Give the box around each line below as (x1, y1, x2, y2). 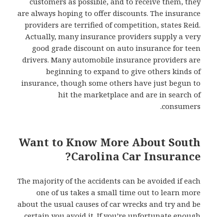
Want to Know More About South (18, 134, 201, 149)
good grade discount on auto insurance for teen (31, 43, 201, 53)
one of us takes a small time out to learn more (36, 187, 201, 197)
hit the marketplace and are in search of (58, 89, 201, 99)
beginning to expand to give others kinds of (46, 66, 201, 76)
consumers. (161, 101, 201, 111)
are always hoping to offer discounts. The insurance (17, 8, 201, 18)
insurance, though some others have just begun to (21, 77, 201, 88)
